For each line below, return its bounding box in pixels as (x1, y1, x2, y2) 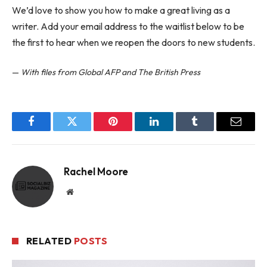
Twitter (71, 125, 103, 135)
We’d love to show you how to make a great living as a (12, 4, 230, 16)
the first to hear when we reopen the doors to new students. (12, 36, 255, 48)
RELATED (26, 234, 74, 247)
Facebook (30, 125, 72, 135)
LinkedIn (153, 125, 193, 135)
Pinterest (112, 125, 150, 135)
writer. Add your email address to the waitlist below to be (12, 20, 244, 32)
